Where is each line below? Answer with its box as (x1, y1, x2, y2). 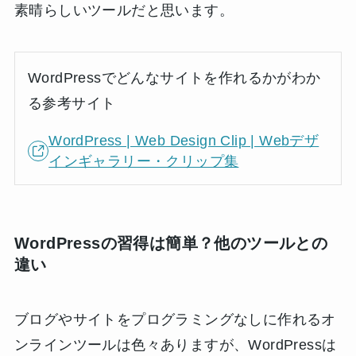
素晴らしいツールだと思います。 (14, 2, 234, 19)
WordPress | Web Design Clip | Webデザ (48, 133, 319, 149)
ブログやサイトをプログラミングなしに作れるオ (14, 311, 336, 327)
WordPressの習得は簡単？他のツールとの (14, 234, 328, 252)
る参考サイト (28, 95, 116, 112)
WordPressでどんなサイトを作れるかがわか (28, 70, 321, 87)
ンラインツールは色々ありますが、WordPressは (14, 336, 337, 353)
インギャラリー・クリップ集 (48, 153, 239, 170)
